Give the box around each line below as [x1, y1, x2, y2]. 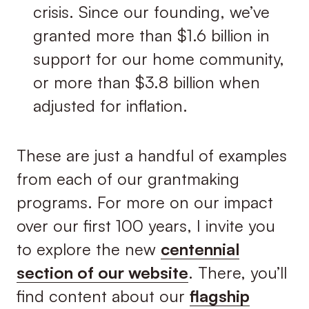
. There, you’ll [188, 262, 287, 283]
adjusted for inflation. [32, 95, 188, 117]
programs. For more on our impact [16, 192, 273, 213]
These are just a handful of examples [16, 145, 287, 166]
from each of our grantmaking [16, 168, 239, 190]
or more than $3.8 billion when [32, 72, 260, 93]
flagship [189, 286, 250, 307]
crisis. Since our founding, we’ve [32, 1, 270, 23]
